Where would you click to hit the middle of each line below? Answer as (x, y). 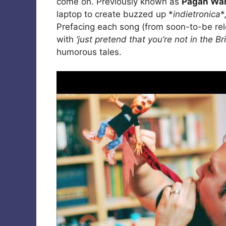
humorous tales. (89, 52)
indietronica (197, 14)
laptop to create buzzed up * (115, 14)
